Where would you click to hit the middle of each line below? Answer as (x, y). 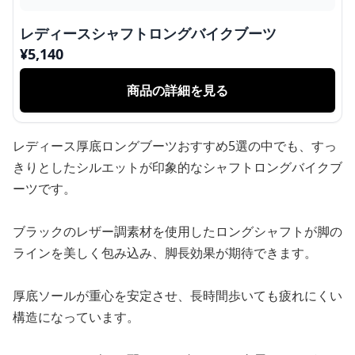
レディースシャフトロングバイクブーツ (148, 33)
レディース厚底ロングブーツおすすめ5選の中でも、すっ (175, 145)
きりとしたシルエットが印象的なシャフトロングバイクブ (177, 167)
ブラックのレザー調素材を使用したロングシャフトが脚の (177, 231)
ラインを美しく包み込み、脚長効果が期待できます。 (165, 252)
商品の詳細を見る (177, 90)
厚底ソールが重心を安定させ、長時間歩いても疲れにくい (177, 295)
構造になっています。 (76, 317)
